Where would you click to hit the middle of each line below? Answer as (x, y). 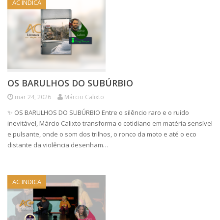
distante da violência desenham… (58, 145)
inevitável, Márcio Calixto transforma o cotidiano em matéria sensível (110, 123)
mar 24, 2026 (33, 97)
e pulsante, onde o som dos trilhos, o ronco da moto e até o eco (102, 134)
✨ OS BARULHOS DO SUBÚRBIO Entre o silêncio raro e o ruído (98, 112)
